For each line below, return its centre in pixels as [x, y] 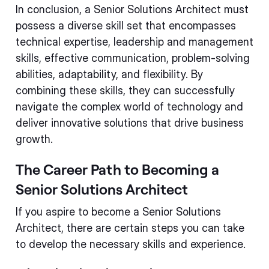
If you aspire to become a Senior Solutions [118, 212]
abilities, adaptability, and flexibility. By [109, 74]
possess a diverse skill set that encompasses [126, 26]
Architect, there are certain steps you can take [130, 228]
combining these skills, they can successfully [125, 90]
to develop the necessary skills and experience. [131, 244]
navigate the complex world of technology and [129, 107]
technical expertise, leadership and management [134, 42]
